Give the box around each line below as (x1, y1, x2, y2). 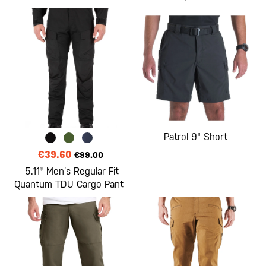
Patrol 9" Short (163, 131, 227, 143)
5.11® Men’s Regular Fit (25, 166, 119, 178)
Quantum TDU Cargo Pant (14, 179, 124, 191)
